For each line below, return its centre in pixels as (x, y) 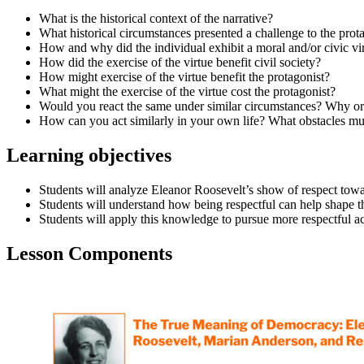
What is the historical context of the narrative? (156, 19)
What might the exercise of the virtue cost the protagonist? (187, 92)
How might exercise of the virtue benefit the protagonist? (184, 77)
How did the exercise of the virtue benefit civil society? (180, 63)
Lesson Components (89, 253)
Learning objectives (89, 156)
